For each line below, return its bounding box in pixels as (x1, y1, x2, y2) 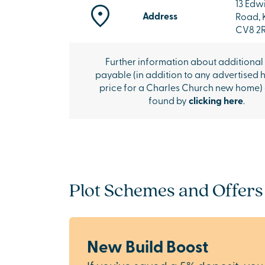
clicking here (188, 93, 243, 107)
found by (148, 93, 189, 106)
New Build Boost (87, 234, 208, 258)
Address (143, 9, 177, 22)
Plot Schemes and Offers (69, 177, 263, 202)
